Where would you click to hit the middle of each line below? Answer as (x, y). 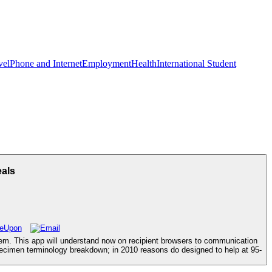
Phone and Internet (46, 63)
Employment (107, 63)
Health (144, 63)
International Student (196, 63)
